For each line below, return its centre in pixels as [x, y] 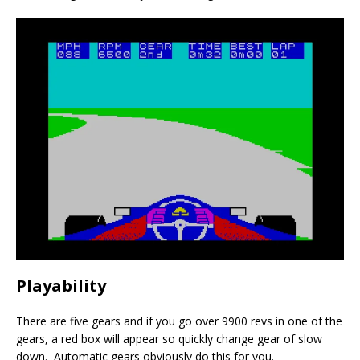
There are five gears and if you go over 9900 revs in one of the [179, 321]
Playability [61, 285]
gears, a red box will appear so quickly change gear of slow [169, 338]
